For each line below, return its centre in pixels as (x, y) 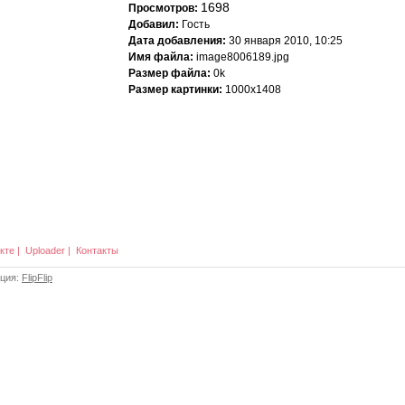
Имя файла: (161, 57)
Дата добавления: (177, 41)
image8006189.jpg (241, 57)
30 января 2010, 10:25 (284, 41)
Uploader (45, 250)
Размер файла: (170, 73)
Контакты (97, 250)
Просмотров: (163, 8)
